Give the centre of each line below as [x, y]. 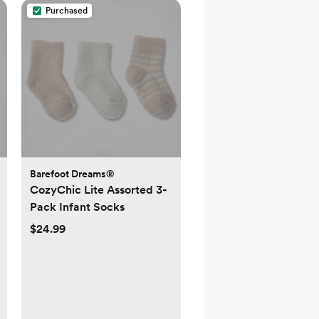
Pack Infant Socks [77, 207]
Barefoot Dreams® [72, 174]
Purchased [67, 11]
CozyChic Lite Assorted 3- [99, 190]
